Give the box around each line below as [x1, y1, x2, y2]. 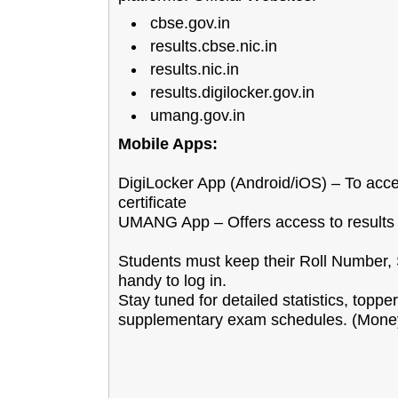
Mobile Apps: [118, 135, 218, 153]
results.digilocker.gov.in [150, 84, 314, 101]
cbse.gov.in [150, 14, 230, 32]
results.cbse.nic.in [150, 37, 277, 55]
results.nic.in [150, 60, 239, 78]
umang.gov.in [150, 107, 245, 124]
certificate [118, 194, 187, 211]
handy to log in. [118, 272, 227, 290]
